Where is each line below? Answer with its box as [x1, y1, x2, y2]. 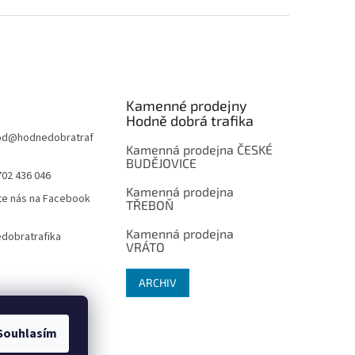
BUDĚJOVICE [126, 155, 197, 171]
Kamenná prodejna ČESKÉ [126, 142, 273, 158]
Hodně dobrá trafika [126, 112, 254, 130]
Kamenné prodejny [126, 97, 248, 115]
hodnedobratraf [17, 130, 94, 147]
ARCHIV [139, 276, 177, 290]
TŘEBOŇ [126, 197, 174, 213]
